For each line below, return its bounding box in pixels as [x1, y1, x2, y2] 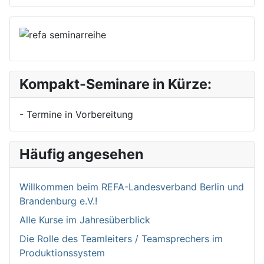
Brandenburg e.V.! [19, 194, 97, 207]
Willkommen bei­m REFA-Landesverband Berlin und [19, 180, 244, 193]
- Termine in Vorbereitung [19, 108, 133, 120]
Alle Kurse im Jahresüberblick [19, 213, 150, 226]
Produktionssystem [19, 246, 105, 259]
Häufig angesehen [19, 145, 144, 163]
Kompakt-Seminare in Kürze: [19, 75, 212, 93]
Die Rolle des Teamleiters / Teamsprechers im [19, 232, 223, 245]
